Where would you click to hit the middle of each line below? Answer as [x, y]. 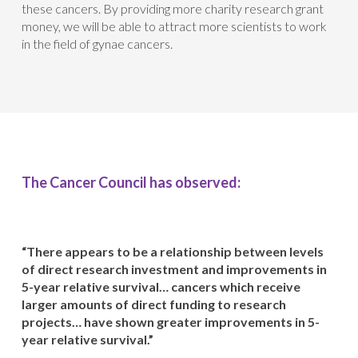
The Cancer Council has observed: [131, 182]
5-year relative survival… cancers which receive [161, 286]
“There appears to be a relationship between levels [172, 251]
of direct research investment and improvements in [174, 269]
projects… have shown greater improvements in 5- [170, 322]
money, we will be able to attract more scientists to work [174, 26]
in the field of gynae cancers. [97, 44]
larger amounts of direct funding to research [153, 304]
